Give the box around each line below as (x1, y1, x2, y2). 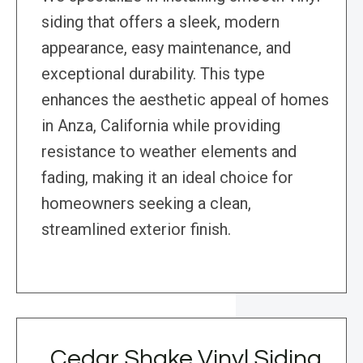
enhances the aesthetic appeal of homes (41, 90, 329, 110)
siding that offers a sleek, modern (41, 12, 280, 32)
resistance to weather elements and (41, 142, 297, 162)
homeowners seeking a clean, (41, 194, 251, 214)
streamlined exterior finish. (41, 220, 231, 240)
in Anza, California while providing (41, 116, 280, 136)
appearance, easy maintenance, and (41, 38, 291, 58)
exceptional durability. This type (41, 64, 265, 84)
